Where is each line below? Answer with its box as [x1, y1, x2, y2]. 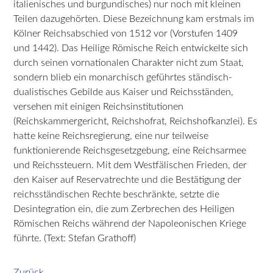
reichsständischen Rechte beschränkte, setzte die [13, 189, 220, 199]
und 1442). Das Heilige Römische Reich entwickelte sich [13, 43, 249, 53]
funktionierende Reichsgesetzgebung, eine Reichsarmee [13, 145, 247, 155]
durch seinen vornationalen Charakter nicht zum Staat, [13, 57, 244, 68]
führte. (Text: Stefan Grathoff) [13, 233, 136, 243]
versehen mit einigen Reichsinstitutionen [13, 101, 184, 112]
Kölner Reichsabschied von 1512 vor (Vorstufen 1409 [13, 28, 238, 38]
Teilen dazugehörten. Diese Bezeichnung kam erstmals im [13, 13, 255, 24]
